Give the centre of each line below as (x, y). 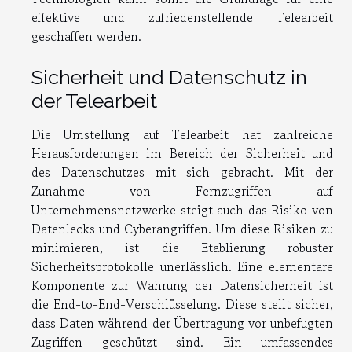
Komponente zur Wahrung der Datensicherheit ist (182, 286)
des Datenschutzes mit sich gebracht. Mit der (182, 172)
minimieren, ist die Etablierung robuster (182, 248)
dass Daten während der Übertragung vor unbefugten (182, 323)
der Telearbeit (94, 101)
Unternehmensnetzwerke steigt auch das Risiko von (182, 210)
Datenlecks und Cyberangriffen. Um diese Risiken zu (182, 229)
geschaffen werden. (86, 36)
